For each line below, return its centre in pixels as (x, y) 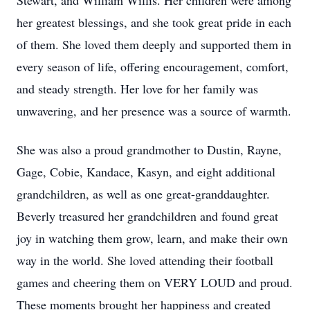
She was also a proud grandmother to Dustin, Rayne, (149, 149)
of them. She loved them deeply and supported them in (154, 44)
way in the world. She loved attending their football (145, 260)
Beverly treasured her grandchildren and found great (147, 216)
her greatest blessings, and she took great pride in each (154, 22)
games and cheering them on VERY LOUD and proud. (155, 282)
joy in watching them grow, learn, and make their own (152, 238)
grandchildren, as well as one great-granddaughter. (143, 194)
